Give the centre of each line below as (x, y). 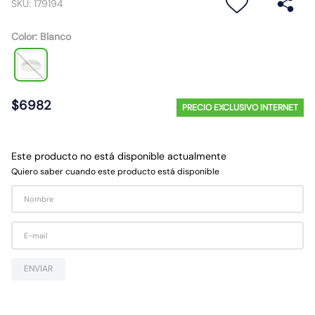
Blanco (56, 36)
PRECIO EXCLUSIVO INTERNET (240, 107)
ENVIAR (38, 269)
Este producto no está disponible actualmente (119, 156)
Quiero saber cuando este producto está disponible (115, 171)
